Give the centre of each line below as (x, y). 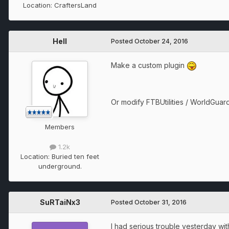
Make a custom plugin (149, 65)
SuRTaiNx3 (60, 202)
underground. (60, 166)
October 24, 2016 (161, 41)
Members (60, 127)
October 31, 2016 (161, 202)
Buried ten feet (75, 156)
